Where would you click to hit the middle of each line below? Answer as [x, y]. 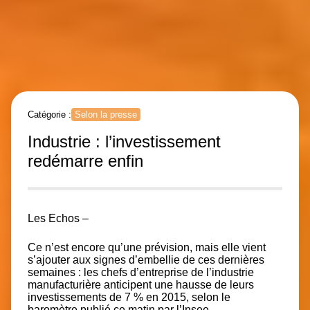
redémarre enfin [85, 161]
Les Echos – [58, 218]
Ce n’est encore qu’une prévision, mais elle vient [147, 247]
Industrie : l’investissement [124, 142]
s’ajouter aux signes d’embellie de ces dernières [146, 260]
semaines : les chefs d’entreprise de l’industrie [141, 272]
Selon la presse [106, 115]
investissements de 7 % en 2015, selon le [129, 297]
